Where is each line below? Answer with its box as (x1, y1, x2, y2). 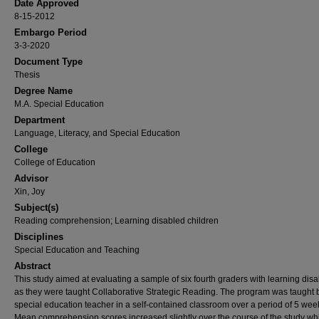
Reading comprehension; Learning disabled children (14, 216, 219, 226)
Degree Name (14, 85, 73, 96)
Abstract (14, 261, 51, 271)
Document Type (14, 56, 83, 67)
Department (14, 115, 65, 125)
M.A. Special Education (14, 99, 104, 109)
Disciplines (14, 231, 63, 242)
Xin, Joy (14, 187, 45, 197)
